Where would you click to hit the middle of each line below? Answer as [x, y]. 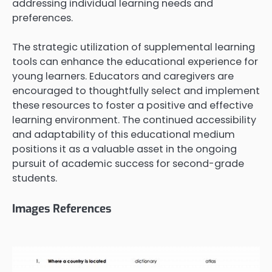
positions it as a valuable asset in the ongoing [124, 149]
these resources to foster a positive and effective [133, 105]
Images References [62, 209]
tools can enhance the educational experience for [135, 61]
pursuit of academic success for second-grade [128, 163]
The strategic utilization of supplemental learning [134, 47]
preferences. [42, 18]
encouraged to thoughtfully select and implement [136, 90]
